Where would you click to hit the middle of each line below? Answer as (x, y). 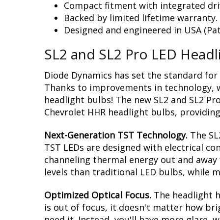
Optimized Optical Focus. (98, 195)
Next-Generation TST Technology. (117, 135)
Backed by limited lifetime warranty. (141, 18)
